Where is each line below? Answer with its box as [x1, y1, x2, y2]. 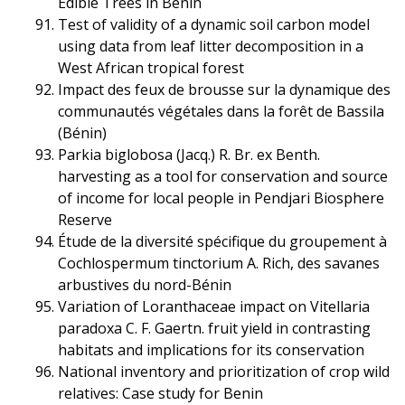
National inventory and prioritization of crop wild [57, 361, 390, 381]
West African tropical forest [57, 57, 244, 78]
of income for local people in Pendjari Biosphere [57, 187, 384, 208]
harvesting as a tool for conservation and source [57, 165, 388, 186]
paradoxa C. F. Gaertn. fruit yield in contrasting [57, 317, 371, 338]
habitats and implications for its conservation [57, 339, 364, 360]
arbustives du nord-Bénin [57, 274, 231, 295]
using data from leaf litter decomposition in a [57, 35, 363, 56]
